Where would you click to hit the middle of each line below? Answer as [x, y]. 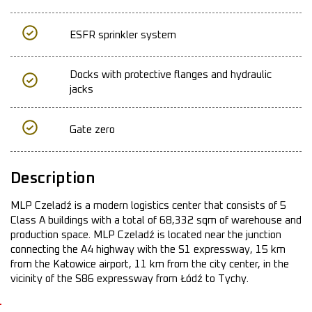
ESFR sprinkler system [123, 35]
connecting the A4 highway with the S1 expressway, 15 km [148, 250]
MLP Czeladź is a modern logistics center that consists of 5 [148, 206]
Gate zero [92, 130]
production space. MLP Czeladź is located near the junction [146, 235]
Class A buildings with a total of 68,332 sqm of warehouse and [156, 221]
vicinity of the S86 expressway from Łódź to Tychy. [130, 279]
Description [53, 179]
